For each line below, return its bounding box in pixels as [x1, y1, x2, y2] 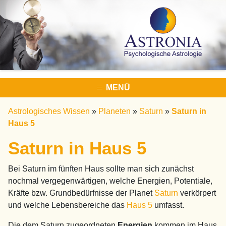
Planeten [98, 106, 131, 116]
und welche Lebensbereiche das [8, 200, 127, 209]
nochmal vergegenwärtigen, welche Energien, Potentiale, [8, 176, 212, 185]
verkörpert [180, 188, 216, 197]
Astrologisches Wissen [8, 106, 90, 116]
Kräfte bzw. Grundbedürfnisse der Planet [8, 188, 154, 197]
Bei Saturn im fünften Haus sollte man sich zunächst [8, 164, 194, 173]
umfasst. [152, 200, 184, 209]
